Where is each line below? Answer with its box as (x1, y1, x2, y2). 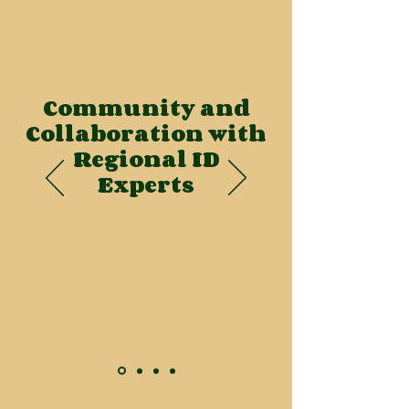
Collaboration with (26, 116, 267, 150)
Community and (42, 90, 250, 124)
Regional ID (72, 142, 220, 175)
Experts (98, 167, 194, 201)
